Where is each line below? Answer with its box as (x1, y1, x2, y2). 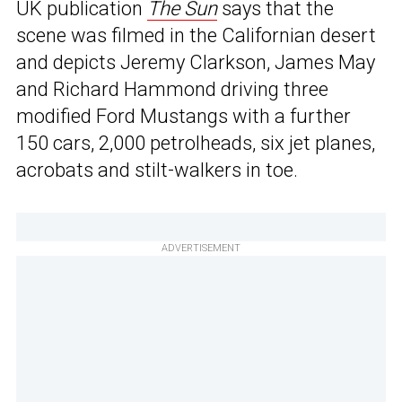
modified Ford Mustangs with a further (16, 105, 351, 128)
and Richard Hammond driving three (16, 78, 328, 101)
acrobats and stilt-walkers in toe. (16, 159, 298, 182)
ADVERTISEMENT (162, 242, 240, 255)
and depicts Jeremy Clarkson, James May (16, 51, 375, 74)
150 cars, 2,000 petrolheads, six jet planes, (16, 132, 375, 155)
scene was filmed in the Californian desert (16, 24, 376, 48)
